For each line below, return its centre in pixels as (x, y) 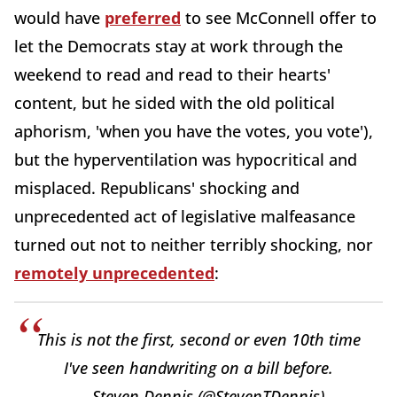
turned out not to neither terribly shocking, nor (194, 245)
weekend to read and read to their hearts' (172, 74)
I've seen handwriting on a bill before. (198, 368)
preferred (143, 18)
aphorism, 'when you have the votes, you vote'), (194, 131)
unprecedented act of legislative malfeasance (185, 216)
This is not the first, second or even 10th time (198, 339)
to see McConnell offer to (279, 18)
